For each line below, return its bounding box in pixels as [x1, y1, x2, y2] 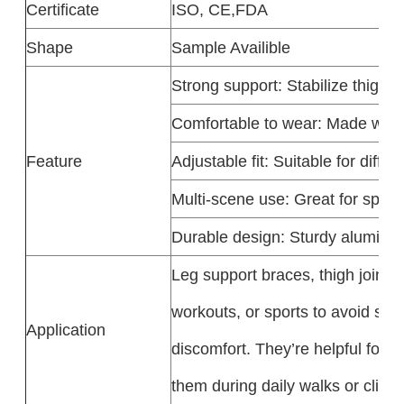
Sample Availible [170, 38, 290, 58]
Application [25, 320, 106, 340]
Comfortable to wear [170, 114, 317, 133]
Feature [25, 151, 82, 171]
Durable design [170, 227, 280, 247]
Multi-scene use [170, 189, 285, 209]
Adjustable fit [170, 151, 264, 171]
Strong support [170, 76, 278, 96]
